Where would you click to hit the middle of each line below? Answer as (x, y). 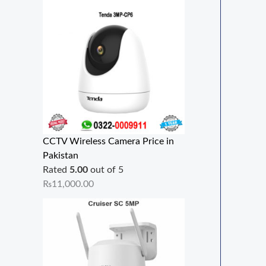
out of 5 (106, 170)
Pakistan (61, 156)
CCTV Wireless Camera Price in (108, 142)
